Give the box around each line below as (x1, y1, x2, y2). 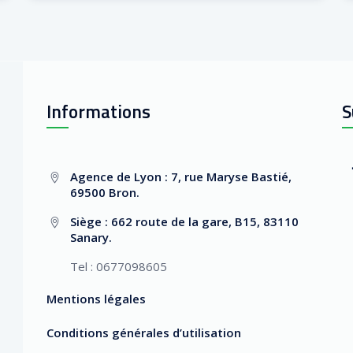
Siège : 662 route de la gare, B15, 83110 (70, 214, 299, 230)
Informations (46, 98, 150, 126)
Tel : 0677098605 (70, 258, 167, 275)
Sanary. (70, 229, 112, 246)
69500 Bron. (70, 184, 139, 201)
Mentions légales (46, 291, 146, 307)
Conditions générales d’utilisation (46, 325, 241, 341)
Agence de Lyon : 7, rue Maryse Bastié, (70, 169, 292, 185)
